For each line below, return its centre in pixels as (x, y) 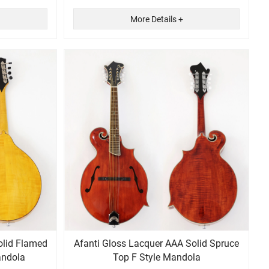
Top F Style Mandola (156, 257)
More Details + (156, 20)
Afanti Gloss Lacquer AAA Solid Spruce (157, 243)
